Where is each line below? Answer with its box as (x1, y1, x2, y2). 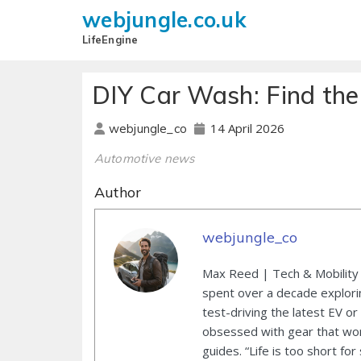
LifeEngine (82, 33, 139, 46)
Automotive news (94, 151, 195, 167)
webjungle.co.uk (82, 6, 247, 33)
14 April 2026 (210, 120, 284, 137)
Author (94, 183, 142, 202)
